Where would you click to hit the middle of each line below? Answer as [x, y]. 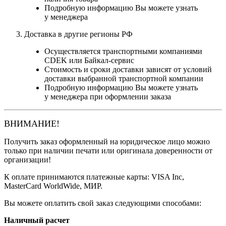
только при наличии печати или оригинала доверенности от [108, 151]
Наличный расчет [37, 220]
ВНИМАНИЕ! [32, 124]
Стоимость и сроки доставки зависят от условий [128, 70]
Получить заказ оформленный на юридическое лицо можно [107, 142]
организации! [27, 160]
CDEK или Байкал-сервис [89, 61]
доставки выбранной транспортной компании [124, 79]
